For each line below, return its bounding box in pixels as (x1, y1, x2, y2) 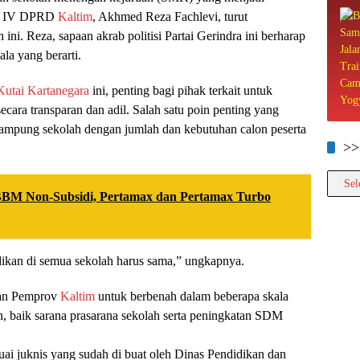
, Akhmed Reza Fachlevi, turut (92, 10, 247, 24)
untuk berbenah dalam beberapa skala (95, 289, 288, 304)
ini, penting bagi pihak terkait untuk (89, 84, 272, 98)
